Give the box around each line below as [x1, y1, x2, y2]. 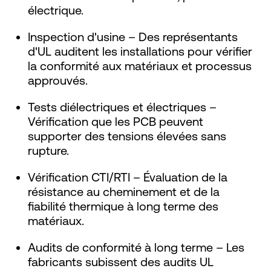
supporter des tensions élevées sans [28, 128, 226, 143]
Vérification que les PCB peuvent [28, 114, 203, 128]
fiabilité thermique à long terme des [28, 198, 218, 213]
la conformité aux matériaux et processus [28, 58, 252, 73]
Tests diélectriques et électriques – [28, 99, 217, 114]
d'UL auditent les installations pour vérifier [28, 44, 252, 58]
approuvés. [28, 73, 88, 87]
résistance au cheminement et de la [28, 184, 220, 198]
